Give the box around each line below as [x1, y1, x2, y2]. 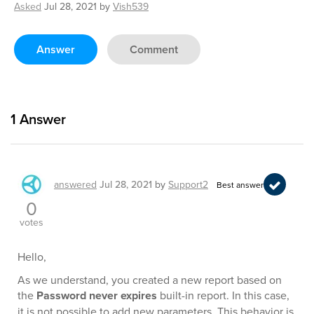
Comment [130, 41, 178, 57]
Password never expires [36, 287, 157, 303]
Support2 [168, 177, 208, 191]
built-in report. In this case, [157, 287, 289, 303]
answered [54, 177, 97, 191]
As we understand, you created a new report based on [18, 272, 282, 287]
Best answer [217, 178, 264, 191]
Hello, [18, 249, 46, 264]
